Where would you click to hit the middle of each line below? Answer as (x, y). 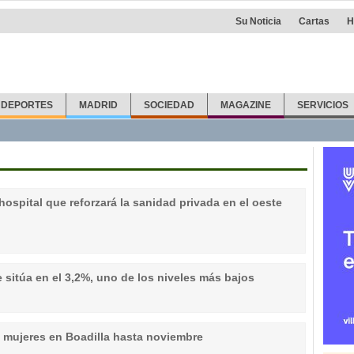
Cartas (314, 21)
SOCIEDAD (169, 105)
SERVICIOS (322, 105)
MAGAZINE (245, 105)
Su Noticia (258, 21)
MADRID (99, 105)
